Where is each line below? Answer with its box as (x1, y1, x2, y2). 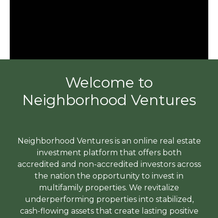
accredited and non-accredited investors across (17, 159, 201, 169)
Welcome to (65, 73, 153, 91)
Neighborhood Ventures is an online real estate (17, 136, 201, 145)
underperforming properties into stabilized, (24, 194, 194, 204)
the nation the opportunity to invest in (35, 171, 183, 181)
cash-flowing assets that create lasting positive (19, 206, 199, 216)
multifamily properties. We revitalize (39, 182, 179, 192)
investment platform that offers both (36, 147, 182, 157)
